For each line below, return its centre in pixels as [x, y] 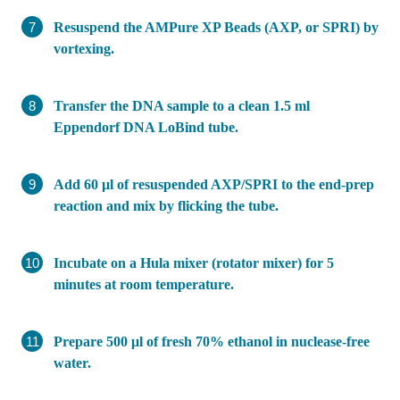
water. [72, 362]
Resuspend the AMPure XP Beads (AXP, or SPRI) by [216, 27]
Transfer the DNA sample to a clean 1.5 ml [182, 105]
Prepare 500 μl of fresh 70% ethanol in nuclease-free [212, 341]
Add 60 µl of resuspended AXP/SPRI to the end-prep [214, 184]
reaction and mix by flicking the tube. [166, 205]
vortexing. [84, 48]
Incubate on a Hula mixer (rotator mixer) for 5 [194, 262]
